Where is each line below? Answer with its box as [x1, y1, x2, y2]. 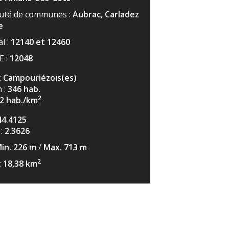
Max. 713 [43, 141, 80, 153]
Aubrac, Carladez [73, 8, 139, 20]
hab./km [6, 94, 38, 106]
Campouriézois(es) [3, 72, 77, 83]
